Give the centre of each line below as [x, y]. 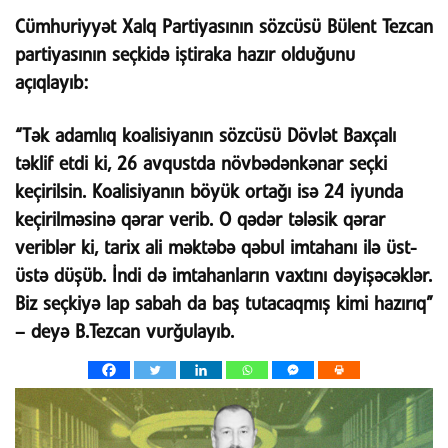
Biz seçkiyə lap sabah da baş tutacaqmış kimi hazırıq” [224, 305]
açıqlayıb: [51, 83]
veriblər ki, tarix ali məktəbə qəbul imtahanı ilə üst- [216, 249]
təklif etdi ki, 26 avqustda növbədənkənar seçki [201, 165]
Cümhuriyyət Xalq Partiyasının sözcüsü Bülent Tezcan [224, 27]
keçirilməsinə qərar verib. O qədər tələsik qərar [200, 221]
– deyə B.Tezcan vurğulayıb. [124, 333]
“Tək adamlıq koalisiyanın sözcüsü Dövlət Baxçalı [205, 137]
